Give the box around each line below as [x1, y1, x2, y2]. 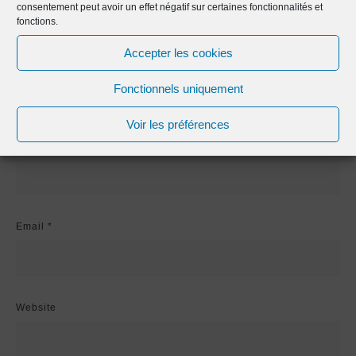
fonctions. [17, 16, 58, 27]
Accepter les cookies [123, 45, 233, 60]
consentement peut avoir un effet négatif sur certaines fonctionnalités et [17, 2, 323, 13]
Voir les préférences [126, 117, 230, 131]
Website [16, 302, 56, 314]
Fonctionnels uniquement [113, 81, 243, 95]
